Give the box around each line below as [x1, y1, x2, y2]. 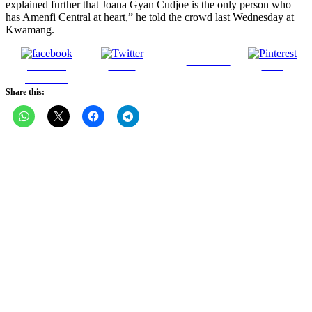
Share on [27, 60, 66, 72]
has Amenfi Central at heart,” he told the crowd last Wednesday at [6, 11, 294, 24]
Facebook [25, 72, 68, 85]
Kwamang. [6, 24, 54, 36]
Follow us [186, 55, 231, 68]
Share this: [6, 87, 45, 97]
